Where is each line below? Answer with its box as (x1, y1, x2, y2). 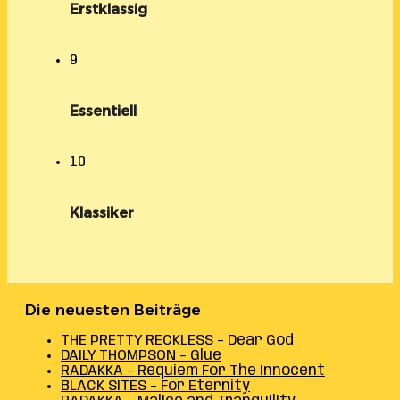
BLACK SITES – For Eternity (61, 378, 250, 394)
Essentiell (70, 102, 137, 120)
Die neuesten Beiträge (25, 300, 201, 319)
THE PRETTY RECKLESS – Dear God (61, 332, 294, 348)
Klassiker (70, 204, 134, 221)
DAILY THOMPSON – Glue (61, 347, 221, 363)
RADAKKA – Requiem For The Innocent (61, 362, 325, 379)
